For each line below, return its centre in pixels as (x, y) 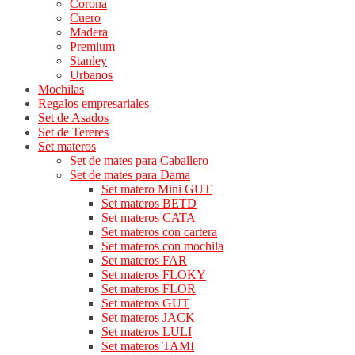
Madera (89, 32)
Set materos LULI (147, 332)
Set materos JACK (148, 317)
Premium (92, 46)
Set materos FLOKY (154, 275)
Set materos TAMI (148, 346)
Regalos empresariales (94, 103)
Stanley (88, 61)
